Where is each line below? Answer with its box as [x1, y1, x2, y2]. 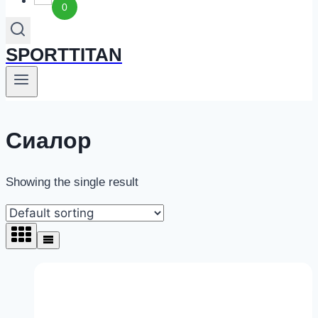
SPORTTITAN [6, 43, 122, 65]
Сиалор [6, 127, 92, 153]
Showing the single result [6, 175, 138, 190]
